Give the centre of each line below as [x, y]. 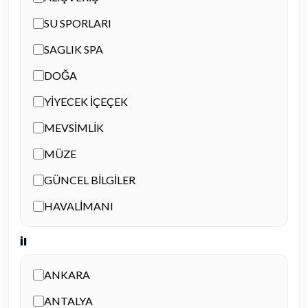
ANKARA [67, 275]
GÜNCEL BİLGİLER [90, 180]
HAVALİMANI [79, 206]
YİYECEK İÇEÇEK [86, 101]
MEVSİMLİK [74, 128]
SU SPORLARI [78, 23]
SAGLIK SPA [74, 49]
